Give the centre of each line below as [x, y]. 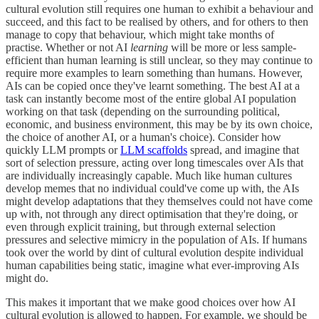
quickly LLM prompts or [63, 150]
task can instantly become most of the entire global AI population [151, 99]
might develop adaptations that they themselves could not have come [159, 202]
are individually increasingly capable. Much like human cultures [149, 176]
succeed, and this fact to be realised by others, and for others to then [157, 22]
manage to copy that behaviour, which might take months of [140, 35]
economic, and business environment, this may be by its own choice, [159, 125]
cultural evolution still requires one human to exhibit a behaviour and [159, 9]
